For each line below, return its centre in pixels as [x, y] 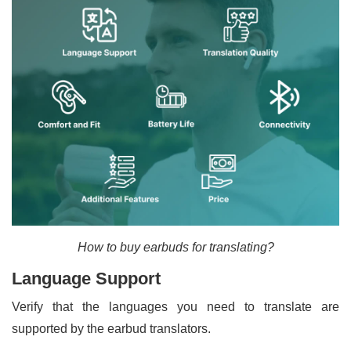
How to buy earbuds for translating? [175, 247]
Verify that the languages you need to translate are [175, 306]
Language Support [86, 278]
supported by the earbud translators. [113, 328]
